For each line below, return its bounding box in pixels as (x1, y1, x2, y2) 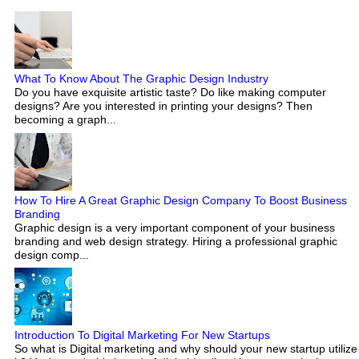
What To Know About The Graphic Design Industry (14, 72, 268, 86)
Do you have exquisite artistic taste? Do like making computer (14, 86, 326, 99)
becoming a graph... (14, 113, 116, 127)
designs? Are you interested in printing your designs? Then (14, 99, 313, 113)
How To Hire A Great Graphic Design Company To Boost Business (14, 193, 347, 207)
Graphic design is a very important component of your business (14, 220, 335, 234)
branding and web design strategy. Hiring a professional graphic (14, 234, 337, 248)
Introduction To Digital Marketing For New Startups (14, 328, 270, 341)
